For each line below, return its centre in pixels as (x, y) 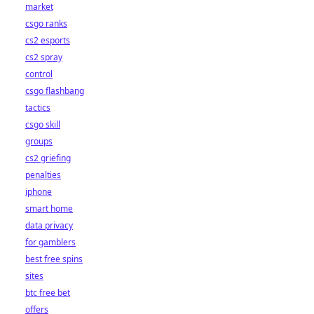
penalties (43, 175)
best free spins (54, 259)
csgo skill (43, 124)
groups (39, 141)
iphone (39, 192)
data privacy (49, 225)
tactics (38, 108)
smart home (49, 209)
